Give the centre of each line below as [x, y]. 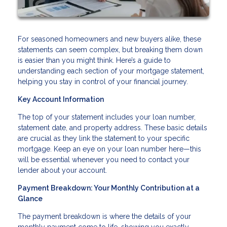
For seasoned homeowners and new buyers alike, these [109, 39]
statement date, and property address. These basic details [112, 127]
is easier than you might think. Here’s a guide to [94, 60]
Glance [30, 198]
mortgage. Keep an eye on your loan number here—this [109, 149]
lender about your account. [62, 170]
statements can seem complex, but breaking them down [110, 49]
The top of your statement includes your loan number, [107, 117]
